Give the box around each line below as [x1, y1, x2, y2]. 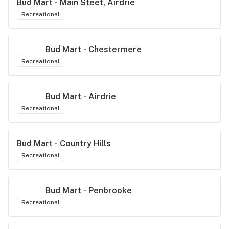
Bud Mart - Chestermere [45, 44, 142, 54]
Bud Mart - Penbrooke [45, 186, 132, 195]
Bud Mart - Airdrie [45, 91, 116, 101]
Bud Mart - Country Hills [17, 139, 111, 148]
